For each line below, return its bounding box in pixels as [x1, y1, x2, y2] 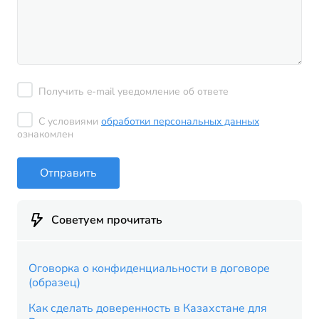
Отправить [40, 164, 97, 181]
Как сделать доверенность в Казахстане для [28, 300, 267, 316]
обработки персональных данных [101, 115, 259, 128]
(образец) [28, 275, 80, 291]
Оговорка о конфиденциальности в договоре [28, 261, 270, 276]
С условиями [38, 115, 101, 128]
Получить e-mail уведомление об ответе [38, 85, 229, 98]
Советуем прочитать [51, 212, 162, 228]
